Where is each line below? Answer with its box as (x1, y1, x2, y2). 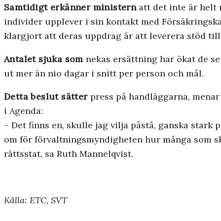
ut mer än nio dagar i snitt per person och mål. (4, 68, 204, 79)
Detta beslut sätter (4, 91, 88, 103)
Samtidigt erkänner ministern (4, 1, 137, 13)
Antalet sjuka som (4, 53, 83, 65)
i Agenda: (4, 105, 43, 117)
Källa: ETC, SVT (4, 194, 67, 206)
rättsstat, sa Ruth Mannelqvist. (4, 148, 133, 160)
